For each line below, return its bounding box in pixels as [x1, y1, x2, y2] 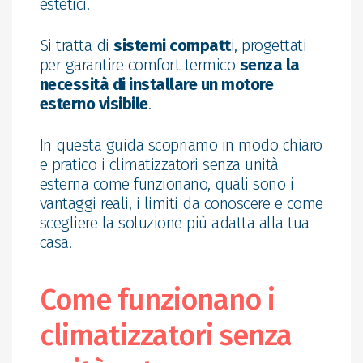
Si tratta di [39, 35, 114, 55]
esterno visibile [39, 93, 148, 113]
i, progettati [230, 35, 307, 55]
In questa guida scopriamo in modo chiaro [39, 135, 322, 155]
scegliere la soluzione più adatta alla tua [39, 212, 310, 233]
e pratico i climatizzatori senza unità [39, 154, 279, 174]
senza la [239, 54, 300, 75]
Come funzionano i [39, 281, 275, 318]
